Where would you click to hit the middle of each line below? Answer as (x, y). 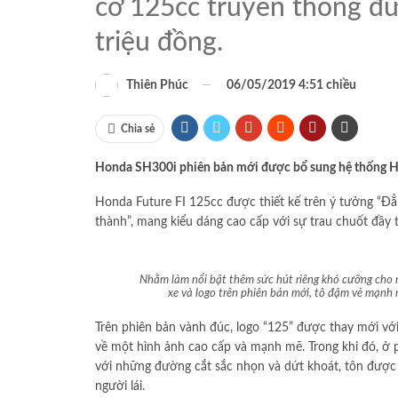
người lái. (120, 386)
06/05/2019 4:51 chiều (291, 85)
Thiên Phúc (157, 85)
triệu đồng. (159, 42)
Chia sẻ (138, 128)
